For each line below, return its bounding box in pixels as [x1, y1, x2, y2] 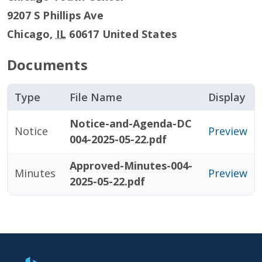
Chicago [7, 27, 50, 41]
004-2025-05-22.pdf [70, 132, 167, 146]
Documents [7, 55, 88, 74]
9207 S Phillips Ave [7, 8, 104, 22]
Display [208, 90, 246, 104]
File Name [70, 90, 122, 104]
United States [102, 27, 177, 41]
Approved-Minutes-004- [70, 158, 192, 173]
